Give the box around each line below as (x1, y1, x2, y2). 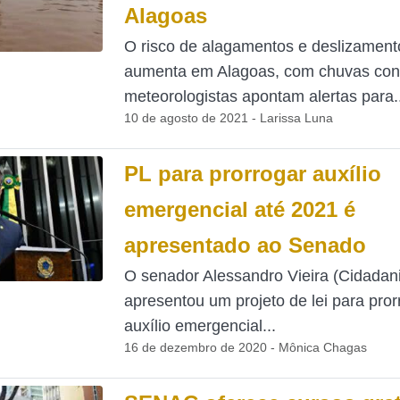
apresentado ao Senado (123, 233, 366, 257)
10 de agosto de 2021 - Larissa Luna (123, 111, 333, 125)
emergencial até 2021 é (123, 197, 355, 221)
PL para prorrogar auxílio (123, 162, 381, 186)
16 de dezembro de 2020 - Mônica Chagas (123, 340, 367, 354)
